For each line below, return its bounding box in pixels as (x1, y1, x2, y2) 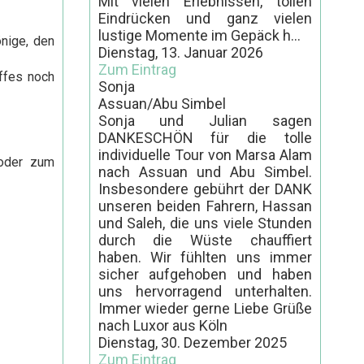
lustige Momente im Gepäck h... (97, 26, 301, 44)
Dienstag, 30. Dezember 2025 (97, 333, 287, 351)
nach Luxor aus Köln (97, 316, 227, 334)
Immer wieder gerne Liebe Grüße (97, 299, 313, 317)
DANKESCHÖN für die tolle (97, 128, 313, 146)
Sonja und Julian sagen (97, 111, 313, 129)
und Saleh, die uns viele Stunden (97, 214, 313, 232)
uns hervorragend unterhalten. (97, 282, 313, 300)
